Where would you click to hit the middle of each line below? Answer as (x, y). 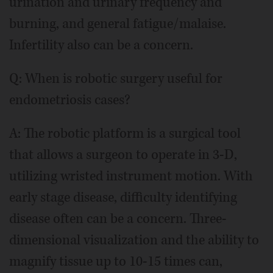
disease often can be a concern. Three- (118, 219)
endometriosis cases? (70, 100)
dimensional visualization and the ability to (134, 240)
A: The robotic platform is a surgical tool (125, 134)
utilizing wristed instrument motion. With (131, 176)
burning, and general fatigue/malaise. (118, 24)
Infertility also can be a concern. (101, 45)
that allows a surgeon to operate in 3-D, (123, 155)
